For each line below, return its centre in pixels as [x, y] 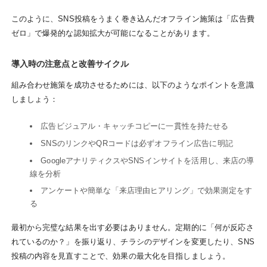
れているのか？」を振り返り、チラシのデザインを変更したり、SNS [133, 241]
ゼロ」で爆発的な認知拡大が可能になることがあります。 [113, 33]
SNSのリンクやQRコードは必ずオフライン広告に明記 [137, 144]
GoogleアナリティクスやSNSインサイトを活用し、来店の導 [148, 160]
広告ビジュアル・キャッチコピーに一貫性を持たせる [135, 126]
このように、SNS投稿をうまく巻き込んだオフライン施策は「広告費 [133, 18]
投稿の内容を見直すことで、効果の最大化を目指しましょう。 [121, 256]
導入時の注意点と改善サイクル [70, 64]
